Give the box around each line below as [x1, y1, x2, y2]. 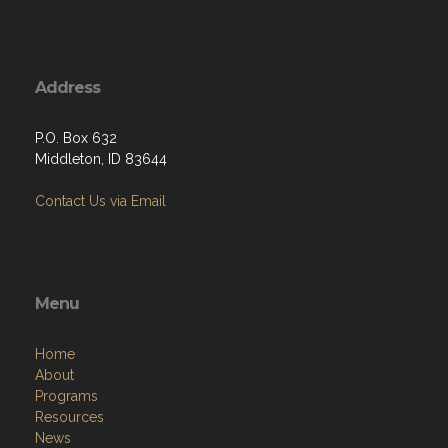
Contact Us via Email [35, 192, 166, 209]
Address [35, 77, 100, 97]
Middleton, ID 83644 [35, 150, 167, 167]
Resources [35, 408, 104, 425]
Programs [35, 387, 98, 404]
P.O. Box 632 [35, 129, 117, 146]
